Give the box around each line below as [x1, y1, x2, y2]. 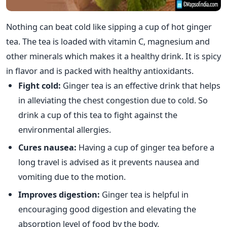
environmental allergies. [18, 123, 111, 135]
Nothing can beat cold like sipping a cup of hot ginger [6, 20, 212, 32]
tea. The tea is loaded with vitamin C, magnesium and [6, 35, 210, 47]
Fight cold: [18, 79, 61, 91]
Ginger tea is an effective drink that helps [61, 79, 220, 91]
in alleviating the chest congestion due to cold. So [18, 94, 208, 106]
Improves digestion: [18, 188, 100, 201]
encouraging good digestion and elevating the [18, 203, 196, 215]
